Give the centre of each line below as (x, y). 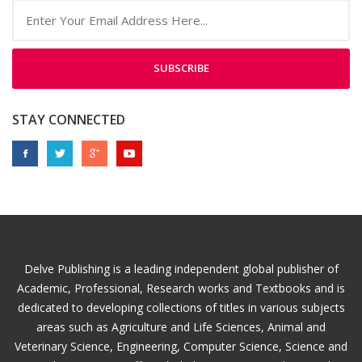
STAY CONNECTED (69, 119)
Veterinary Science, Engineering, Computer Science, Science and (181, 346)
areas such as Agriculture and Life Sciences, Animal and (181, 326)
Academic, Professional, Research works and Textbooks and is (181, 288)
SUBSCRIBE (181, 68)
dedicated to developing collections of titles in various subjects (181, 307)
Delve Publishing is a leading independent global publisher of (181, 268)
